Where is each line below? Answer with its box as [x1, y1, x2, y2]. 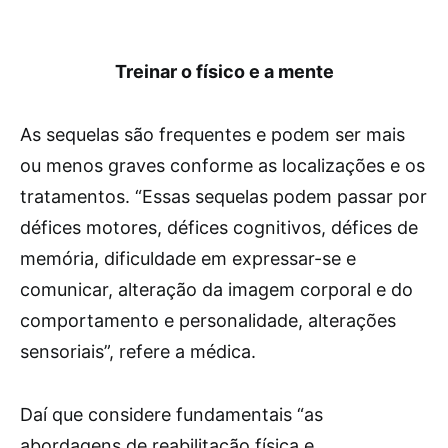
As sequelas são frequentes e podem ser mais [20, 124, 405, 145]
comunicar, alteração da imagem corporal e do [20, 279, 413, 300]
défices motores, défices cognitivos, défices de [20, 217, 418, 238]
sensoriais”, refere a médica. [20, 341, 256, 362]
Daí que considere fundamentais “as [20, 404, 323, 425]
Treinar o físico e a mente [114, 61, 334, 82]
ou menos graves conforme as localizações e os [20, 155, 425, 176]
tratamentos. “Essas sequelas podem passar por [20, 186, 427, 207]
